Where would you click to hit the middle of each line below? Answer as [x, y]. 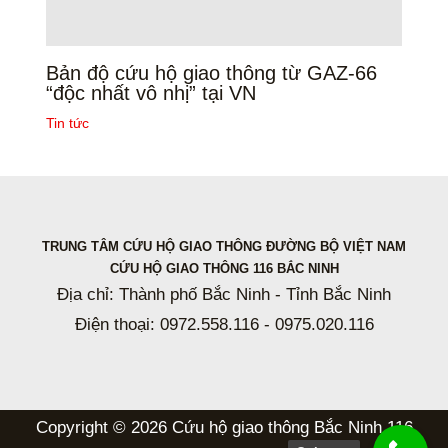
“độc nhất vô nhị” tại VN [150, 92]
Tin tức [67, 122]
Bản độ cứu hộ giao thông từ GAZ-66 [211, 72]
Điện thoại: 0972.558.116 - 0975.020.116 [224, 324]
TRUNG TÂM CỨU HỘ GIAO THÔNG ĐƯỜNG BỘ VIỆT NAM [224, 246]
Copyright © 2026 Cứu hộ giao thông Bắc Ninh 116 [224, 427]
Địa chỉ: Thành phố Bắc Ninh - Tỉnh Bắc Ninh [224, 294]
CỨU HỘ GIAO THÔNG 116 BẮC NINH [224, 268]
